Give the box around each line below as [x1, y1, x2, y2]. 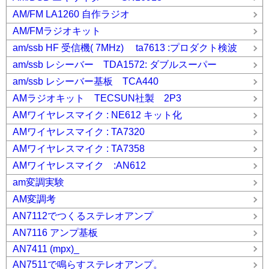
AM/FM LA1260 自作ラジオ [13, 9, 130, 19]
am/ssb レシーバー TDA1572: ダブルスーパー [13, 59, 217, 70]
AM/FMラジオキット [13, 26, 101, 36]
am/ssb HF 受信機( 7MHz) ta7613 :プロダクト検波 [13, 43, 237, 53]
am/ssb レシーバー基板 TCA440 [13, 76, 159, 86]
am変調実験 [13, 177, 64, 187]
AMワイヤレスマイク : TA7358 [13, 144, 145, 154]
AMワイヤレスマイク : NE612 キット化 [13, 110, 182, 120]
